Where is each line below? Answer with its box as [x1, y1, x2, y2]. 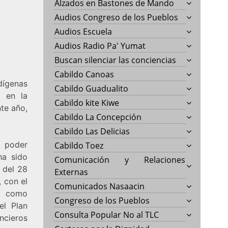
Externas [54, 166, 89, 178]
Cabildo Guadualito [54, 82, 129, 94]
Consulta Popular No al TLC [54, 209, 159, 220]
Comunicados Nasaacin [54, 180, 145, 192]
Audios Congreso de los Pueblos [54, 11, 179, 23]
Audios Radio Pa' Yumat [54, 40, 146, 51]
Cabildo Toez [54, 139, 104, 151]
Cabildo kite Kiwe [54, 97, 120, 108]
